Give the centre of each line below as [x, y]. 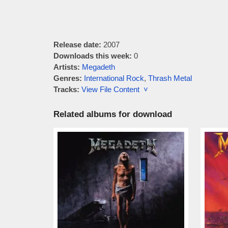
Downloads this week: [92, 56]
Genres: [67, 78]
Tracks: [66, 89]
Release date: [77, 45]
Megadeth [98, 67]
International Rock [114, 78]
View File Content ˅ [115, 89]
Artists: [66, 67]
